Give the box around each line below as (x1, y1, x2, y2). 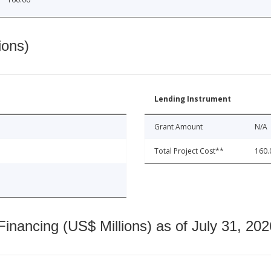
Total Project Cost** (154, 146, 224, 157)
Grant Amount (154, 122, 203, 132)
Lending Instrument (154, 94, 231, 105)
